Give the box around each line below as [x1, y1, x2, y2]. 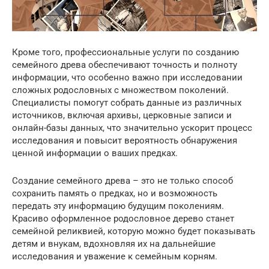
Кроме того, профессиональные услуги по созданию [12, 47, 239, 58]
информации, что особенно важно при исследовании [12, 72, 243, 83]
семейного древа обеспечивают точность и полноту [12, 59, 237, 71]
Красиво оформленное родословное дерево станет [12, 213, 234, 225]
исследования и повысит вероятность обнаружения [12, 135, 237, 147]
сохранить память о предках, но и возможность [12, 188, 217, 199]
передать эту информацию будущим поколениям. [12, 201, 224, 212]
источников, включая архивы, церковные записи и [12, 110, 232, 121]
